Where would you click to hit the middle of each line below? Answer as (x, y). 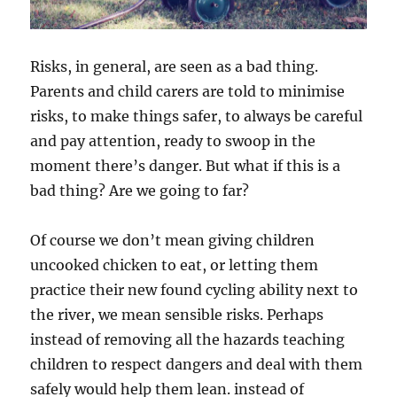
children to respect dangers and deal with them (197, 365)
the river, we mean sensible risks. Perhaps (177, 315)
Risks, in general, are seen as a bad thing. (175, 67)
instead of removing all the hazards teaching (188, 340)
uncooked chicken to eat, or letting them (175, 265)
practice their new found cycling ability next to (195, 290)
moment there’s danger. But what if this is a (186, 166)
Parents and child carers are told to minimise (188, 92)
